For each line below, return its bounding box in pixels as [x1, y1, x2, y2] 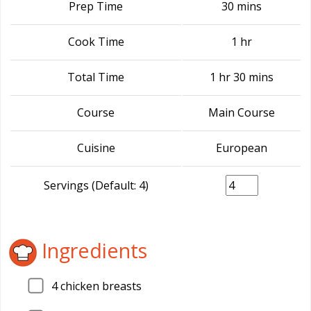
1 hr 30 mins [210, 69, 274, 85]
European [216, 140, 267, 155]
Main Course [208, 105, 275, 120]
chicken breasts [58, 278, 142, 294]
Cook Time [67, 34, 124, 49]
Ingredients [37, 236, 147, 264]
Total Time [67, 69, 124, 85]
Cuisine [76, 140, 115, 155]
